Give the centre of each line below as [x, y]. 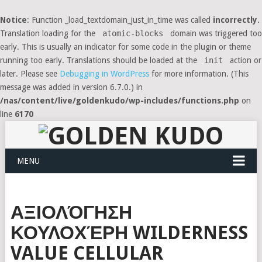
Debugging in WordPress [104, 74]
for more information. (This [199, 74]
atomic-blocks [133, 33]
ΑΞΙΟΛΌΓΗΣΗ [71, 212]
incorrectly [235, 20]
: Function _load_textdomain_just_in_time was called [120, 20]
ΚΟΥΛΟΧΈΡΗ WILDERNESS [129, 233]
